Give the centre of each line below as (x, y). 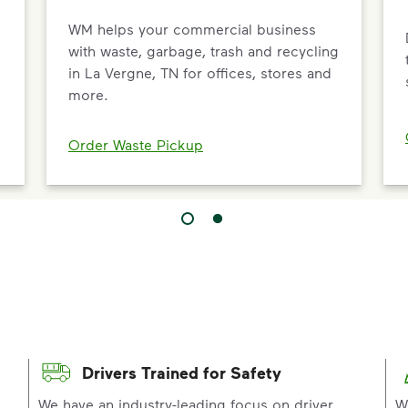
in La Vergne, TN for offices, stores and (200, 72)
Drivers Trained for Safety (181, 373)
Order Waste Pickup (136, 144)
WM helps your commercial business (192, 28)
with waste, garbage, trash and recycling (204, 50)
